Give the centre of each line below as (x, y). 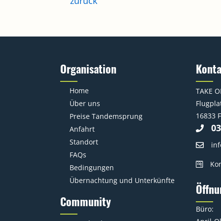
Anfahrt (82, 129)
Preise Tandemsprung (106, 116)
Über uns (85, 103)
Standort (84, 142)
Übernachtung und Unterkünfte (122, 180)
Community (86, 201)
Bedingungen (92, 167)
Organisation (88, 69)
